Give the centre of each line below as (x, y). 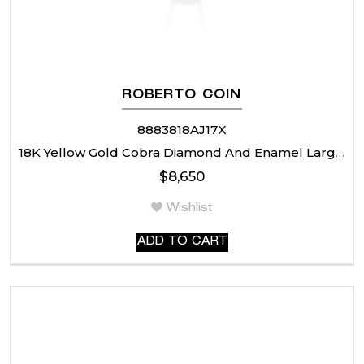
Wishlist (190, 208)
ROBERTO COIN (182, 95)
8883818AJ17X (182, 129)
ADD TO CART (182, 242)
